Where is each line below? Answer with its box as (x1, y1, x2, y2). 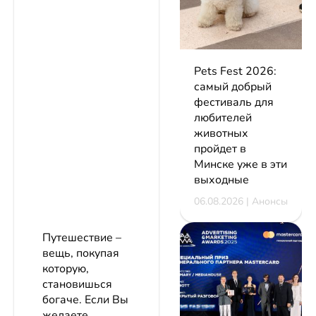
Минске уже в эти (194, 156, 287, 172)
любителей (194, 109, 252, 126)
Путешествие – (42, 230, 121, 246)
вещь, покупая (42, 245, 119, 262)
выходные (194, 171, 249, 188)
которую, (42, 261, 89, 277)
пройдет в (194, 140, 246, 157)
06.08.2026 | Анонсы (194, 194, 288, 208)
